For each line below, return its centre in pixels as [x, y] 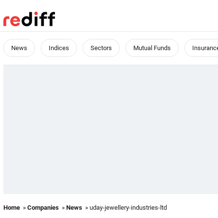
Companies [43, 208]
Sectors [101, 48]
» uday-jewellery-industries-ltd [125, 208]
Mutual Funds [152, 48]
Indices [59, 48]
